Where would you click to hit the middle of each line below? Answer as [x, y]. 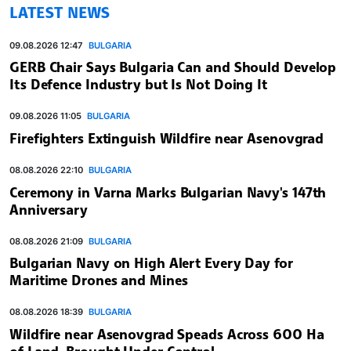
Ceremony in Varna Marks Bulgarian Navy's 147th [168, 192]
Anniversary [49, 209]
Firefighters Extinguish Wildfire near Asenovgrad [167, 138]
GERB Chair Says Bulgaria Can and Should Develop [173, 67]
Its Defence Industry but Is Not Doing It [138, 84]
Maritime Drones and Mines [99, 280]
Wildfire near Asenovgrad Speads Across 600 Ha [167, 333]
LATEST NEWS [60, 12]
